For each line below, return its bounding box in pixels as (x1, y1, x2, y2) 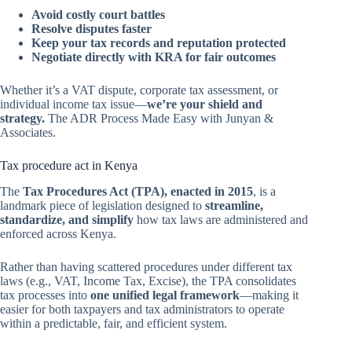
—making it (240, 288, 299, 302)
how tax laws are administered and (134, 213, 308, 227)
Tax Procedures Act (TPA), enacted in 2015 (23, 185, 253, 199)
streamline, (205, 199, 263, 213)
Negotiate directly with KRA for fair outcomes (31, 50, 276, 64)
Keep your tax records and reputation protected (31, 36, 286, 50)
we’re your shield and (147, 97, 262, 112)
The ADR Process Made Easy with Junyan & (45, 112, 273, 126)
